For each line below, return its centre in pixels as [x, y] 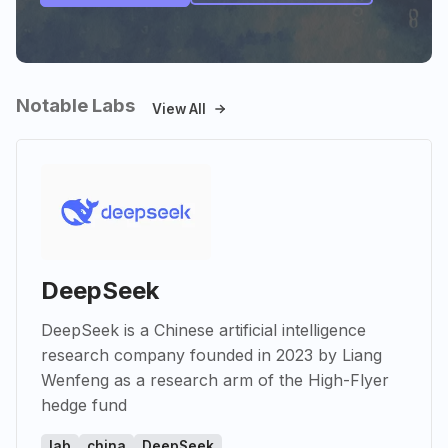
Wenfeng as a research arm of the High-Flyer [215, 379]
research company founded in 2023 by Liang [211, 354]
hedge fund [84, 404]
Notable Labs [75, 106]
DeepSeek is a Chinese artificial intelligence [203, 329]
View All [178, 108]
